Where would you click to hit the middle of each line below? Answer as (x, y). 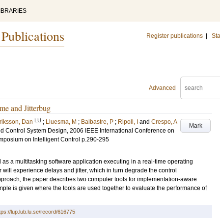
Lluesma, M (61, 122)
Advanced (162, 88)
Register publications (175, 36)
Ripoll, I (128, 122)
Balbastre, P (97, 122)
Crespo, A (164, 122)
